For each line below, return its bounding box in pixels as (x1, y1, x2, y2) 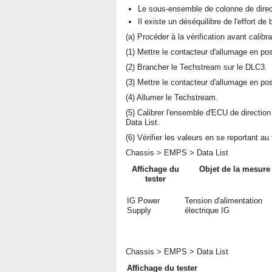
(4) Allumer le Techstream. (126, 93, 218, 102)
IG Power (127, 196, 160, 205)
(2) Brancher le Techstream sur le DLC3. (126, 63, 267, 72)
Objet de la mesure (199, 165, 270, 174)
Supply (127, 206, 151, 215)
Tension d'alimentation (185, 196, 262, 205)
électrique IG (185, 206, 229, 215)
